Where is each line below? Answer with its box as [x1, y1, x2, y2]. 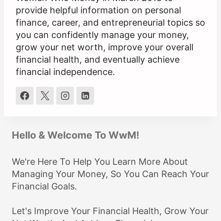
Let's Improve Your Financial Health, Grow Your [12, 206, 209, 217]
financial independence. [16, 67, 115, 77]
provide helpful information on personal [16, 5, 181, 16]
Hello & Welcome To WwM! [12, 129, 139, 142]
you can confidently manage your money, [16, 30, 189, 40]
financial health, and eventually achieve [16, 54, 180, 65]
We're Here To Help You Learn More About [12, 156, 188, 167]
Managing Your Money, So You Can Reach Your [12, 169, 209, 180]
